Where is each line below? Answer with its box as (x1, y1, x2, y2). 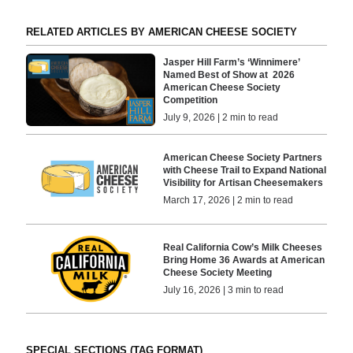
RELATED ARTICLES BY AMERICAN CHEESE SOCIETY (25, 25, 297, 38)
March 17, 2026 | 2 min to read (163, 195, 294, 206)
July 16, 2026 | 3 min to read (163, 284, 284, 295)
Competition (163, 95, 221, 106)
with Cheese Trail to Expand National (163, 165, 327, 176)
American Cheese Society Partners (163, 152, 323, 164)
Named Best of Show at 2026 (163, 69, 295, 81)
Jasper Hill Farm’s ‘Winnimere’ (163, 57, 300, 69)
